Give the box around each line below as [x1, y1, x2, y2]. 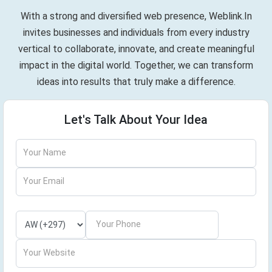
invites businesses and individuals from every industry [22, 27, 250, 38]
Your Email [23, 176, 64, 186]
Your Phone [96, 219, 141, 229]
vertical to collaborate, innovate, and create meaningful [18, 43, 254, 55]
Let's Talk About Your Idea [64, 112, 208, 127]
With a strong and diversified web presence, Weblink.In [20, 10, 252, 22]
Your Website [23, 248, 75, 257]
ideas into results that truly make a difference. [36, 76, 236, 87]
